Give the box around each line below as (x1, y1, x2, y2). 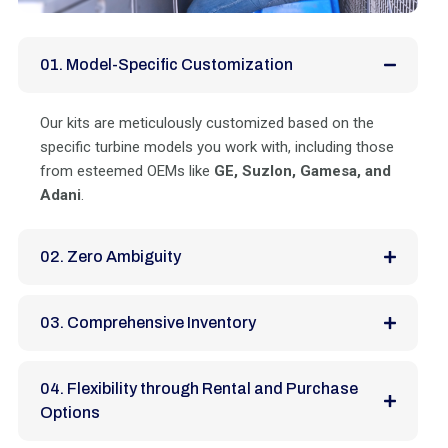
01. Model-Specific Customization (40, 55, 293, 73)
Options (40, 403, 100, 421)
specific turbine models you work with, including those (40, 137, 394, 156)
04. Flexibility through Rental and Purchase (40, 379, 358, 397)
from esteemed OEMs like (40, 161, 214, 180)
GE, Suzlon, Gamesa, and (214, 161, 391, 180)
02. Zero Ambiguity (40, 247, 181, 265)
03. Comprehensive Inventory (40, 313, 256, 331)
